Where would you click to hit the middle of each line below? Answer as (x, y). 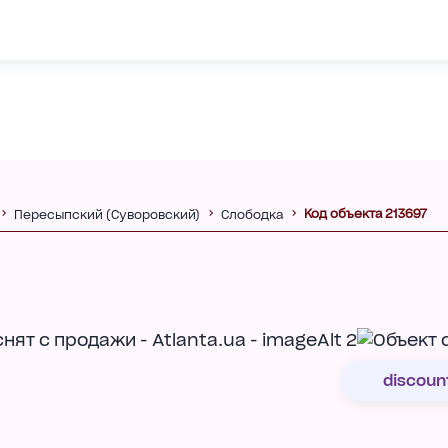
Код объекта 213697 (365, 213)
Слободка (251, 214)
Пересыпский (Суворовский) (106, 214)
